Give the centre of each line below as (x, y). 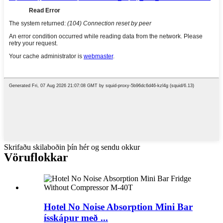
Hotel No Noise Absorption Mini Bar (118, 207)
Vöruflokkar (36, 158)
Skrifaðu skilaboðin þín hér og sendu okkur (72, 147)
